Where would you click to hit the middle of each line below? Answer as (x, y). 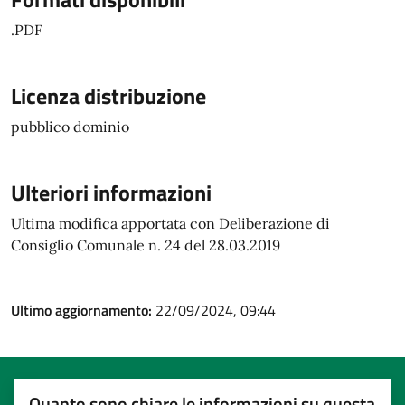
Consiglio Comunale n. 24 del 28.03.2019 (146, 245)
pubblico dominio (70, 127)
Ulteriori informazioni (111, 193)
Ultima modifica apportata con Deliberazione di (170, 223)
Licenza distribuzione (108, 96)
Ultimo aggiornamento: (83, 310)
